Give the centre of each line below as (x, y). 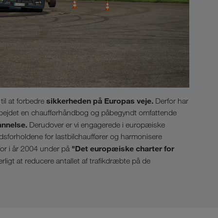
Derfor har (171, 101)
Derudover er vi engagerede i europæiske (96, 125)
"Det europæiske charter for (123, 149)
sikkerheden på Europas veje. (100, 101)
